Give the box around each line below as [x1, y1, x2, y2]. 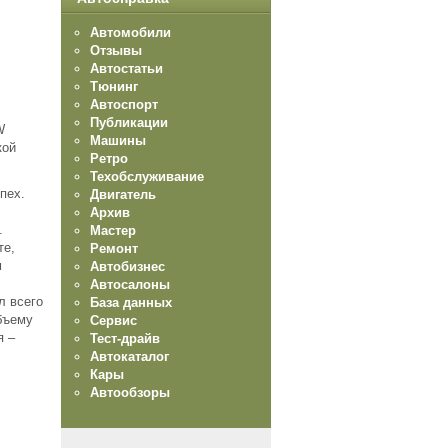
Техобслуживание [90, 169, 204, 184]
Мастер [90, 223, 136, 238]
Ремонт [90, 241, 138, 256]
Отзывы [90, 43, 142, 58]
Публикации [90, 115, 168, 130]
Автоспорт [90, 97, 158, 112]
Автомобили [90, 25, 171, 40]
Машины [90, 133, 146, 148]
